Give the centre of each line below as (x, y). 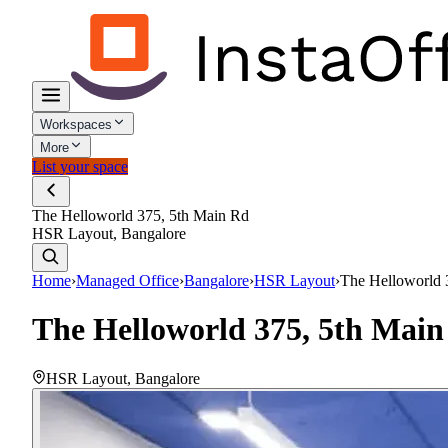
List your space (80, 166)
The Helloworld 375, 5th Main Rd (140, 215)
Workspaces (76, 124)
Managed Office (127, 280)
